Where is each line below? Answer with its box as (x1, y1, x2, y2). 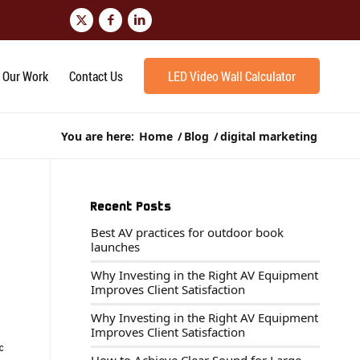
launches (91, 239, 141, 255)
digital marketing (220, 129, 317, 144)
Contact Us (69, 67, 123, 84)
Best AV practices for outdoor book (91, 224, 284, 240)
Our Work (2, 67, 48, 84)
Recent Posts (91, 199, 173, 213)
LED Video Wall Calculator (168, 67, 296, 84)
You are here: (61, 129, 134, 144)
